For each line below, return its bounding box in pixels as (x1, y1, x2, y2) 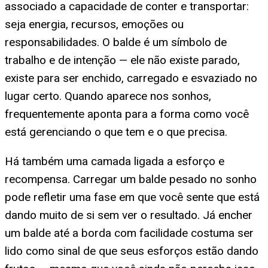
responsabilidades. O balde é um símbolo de (5, 35, 227, 49)
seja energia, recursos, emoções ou (5, 17, 184, 31)
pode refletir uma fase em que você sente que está (5, 190, 260, 204)
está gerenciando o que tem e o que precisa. (5, 124, 227, 139)
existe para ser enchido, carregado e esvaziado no (5, 71, 257, 85)
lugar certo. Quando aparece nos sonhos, (5, 89, 211, 103)
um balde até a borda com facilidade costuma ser (5, 226, 254, 240)
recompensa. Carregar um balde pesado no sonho (5, 172, 257, 186)
